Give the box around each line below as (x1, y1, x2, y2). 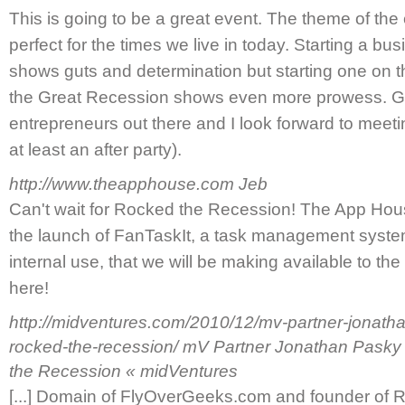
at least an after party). (9, 140, 182, 159)
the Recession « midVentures (9, 362, 238, 381)
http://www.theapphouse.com (9, 174, 239, 193)
